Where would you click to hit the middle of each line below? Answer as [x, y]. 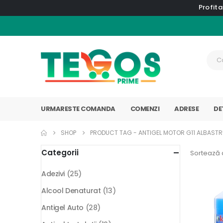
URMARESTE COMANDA [78, 109]
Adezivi [53, 174]
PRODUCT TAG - [114, 133]
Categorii [60, 153]
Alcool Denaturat [71, 191]
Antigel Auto [62, 208]
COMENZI [145, 109]
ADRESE [186, 109]
